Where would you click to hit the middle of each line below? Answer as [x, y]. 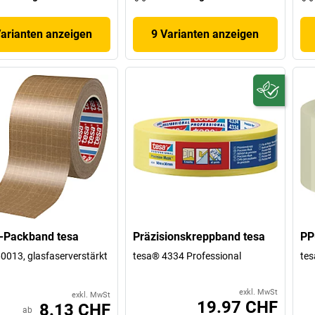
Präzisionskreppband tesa [199, 236]
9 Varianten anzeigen [205, 34]
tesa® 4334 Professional [187, 256]
